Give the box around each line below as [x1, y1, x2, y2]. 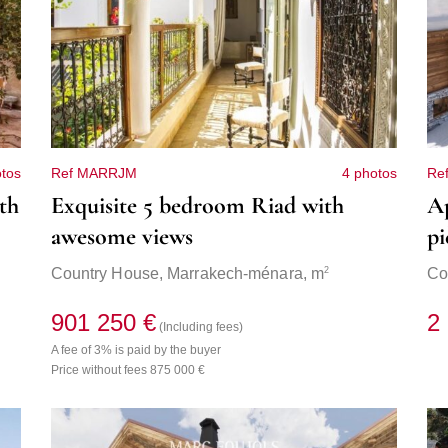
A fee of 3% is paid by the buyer [50, 343, 221, 358]
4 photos [342, 165, 398, 181]
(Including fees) [158, 320, 243, 335]
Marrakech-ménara [167, 265, 303, 283]
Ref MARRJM [50, 165, 137, 181]
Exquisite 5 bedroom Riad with [50, 191, 344, 220]
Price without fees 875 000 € [50, 363, 205, 378]
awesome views [50, 222, 193, 251]
